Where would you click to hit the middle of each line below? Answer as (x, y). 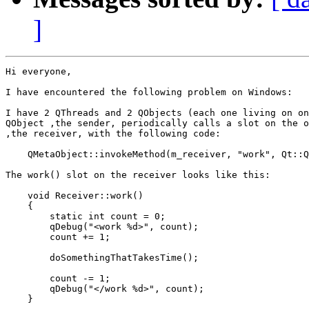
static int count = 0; (86, 217)
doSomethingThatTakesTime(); (102, 258)
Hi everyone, (39, 72)
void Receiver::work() (74, 196)
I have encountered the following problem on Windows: (149, 92)
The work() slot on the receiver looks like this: (138, 175)
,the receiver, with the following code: (113, 134)
